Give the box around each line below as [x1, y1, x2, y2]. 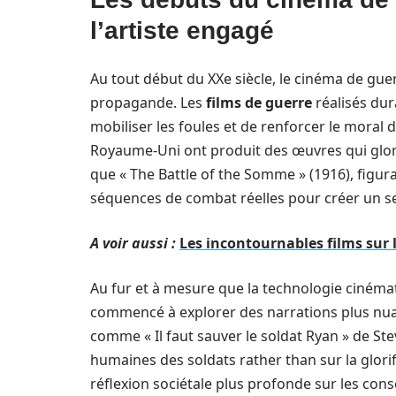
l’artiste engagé [90, 17, 274, 44]
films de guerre [206, 93, 312, 112]
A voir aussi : [90, 233, 176, 253]
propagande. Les [90, 93, 206, 112]
